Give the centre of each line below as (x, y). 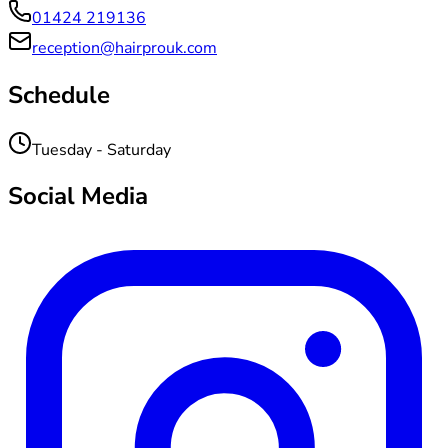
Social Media (78, 196)
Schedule (59, 94)
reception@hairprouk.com (124, 47)
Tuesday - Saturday (101, 149)
